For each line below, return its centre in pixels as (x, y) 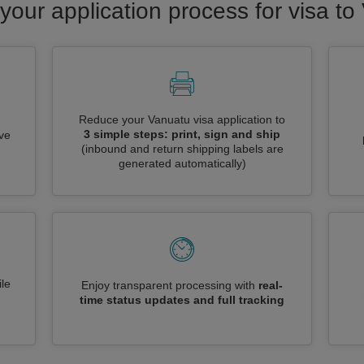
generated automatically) (182, 163)
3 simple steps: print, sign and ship (182, 134)
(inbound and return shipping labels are (182, 149)
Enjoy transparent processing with (170, 285)
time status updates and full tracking (182, 300)
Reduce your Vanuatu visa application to (182, 119)
